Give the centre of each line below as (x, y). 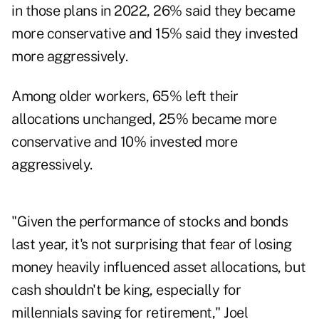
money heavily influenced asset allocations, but (159, 267)
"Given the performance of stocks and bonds (150, 222)
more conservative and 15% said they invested (155, 34)
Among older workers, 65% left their (125, 96)
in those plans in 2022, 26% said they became (153, 11)
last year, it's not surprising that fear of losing (151, 245)
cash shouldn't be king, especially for (126, 290)
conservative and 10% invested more (124, 142)
